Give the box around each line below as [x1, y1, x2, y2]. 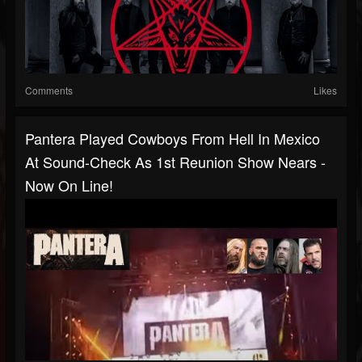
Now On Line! [25, 175, 113, 196]
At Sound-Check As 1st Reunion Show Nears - [25, 151, 326, 173]
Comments [25, 83, 73, 98]
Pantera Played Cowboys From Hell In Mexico [25, 128, 320, 149]
